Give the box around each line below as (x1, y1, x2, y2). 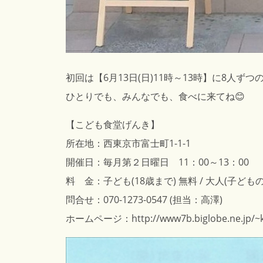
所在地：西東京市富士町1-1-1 (66, 137, 191, 150)
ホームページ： (66, 212, 131, 225)
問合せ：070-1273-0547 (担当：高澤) (66, 193, 222, 207)
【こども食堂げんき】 (66, 118, 160, 131)
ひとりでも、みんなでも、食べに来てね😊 (66, 90, 245, 103)
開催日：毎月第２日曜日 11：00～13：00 (66, 156, 249, 169)
